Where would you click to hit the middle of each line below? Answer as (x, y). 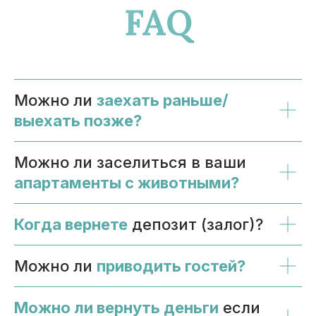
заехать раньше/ (163, 100)
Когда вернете (71, 224)
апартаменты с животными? (127, 182)
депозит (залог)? (197, 224)
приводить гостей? (171, 266)
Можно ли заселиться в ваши (130, 162)
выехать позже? (78, 120)
